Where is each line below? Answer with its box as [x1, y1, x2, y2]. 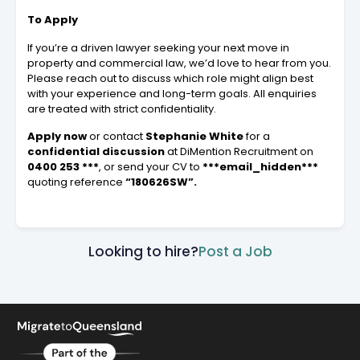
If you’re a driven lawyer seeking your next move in [27, 39, 289, 55]
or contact [87, 128, 145, 144]
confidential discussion [27, 143, 167, 159]
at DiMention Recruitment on [167, 143, 313, 159]
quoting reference [27, 174, 125, 190]
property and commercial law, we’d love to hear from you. [27, 55, 331, 71]
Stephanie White [145, 128, 246, 144]
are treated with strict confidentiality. [27, 100, 216, 117]
